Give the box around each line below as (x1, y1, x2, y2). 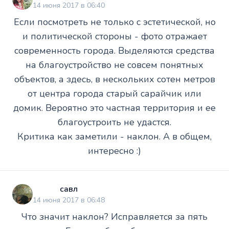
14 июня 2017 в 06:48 (33, 195, 105, 205)
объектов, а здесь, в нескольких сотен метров (14, 73, 215, 85)
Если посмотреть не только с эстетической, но (13, 15, 216, 28)
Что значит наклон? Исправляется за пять (21, 210, 208, 223)
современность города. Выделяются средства (14, 44, 215, 57)
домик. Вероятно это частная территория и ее (13, 101, 216, 114)
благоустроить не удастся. (58, 116, 171, 128)
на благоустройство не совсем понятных (26, 58, 203, 71)
